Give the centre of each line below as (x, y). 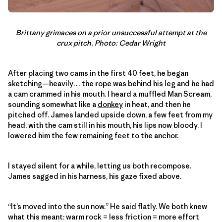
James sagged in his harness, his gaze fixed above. (95, 176)
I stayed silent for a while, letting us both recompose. (100, 166)
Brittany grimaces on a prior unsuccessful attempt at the (111, 33)
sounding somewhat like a (53, 105)
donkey (110, 105)
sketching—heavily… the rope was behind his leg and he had (111, 84)
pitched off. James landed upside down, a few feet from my (110, 115)
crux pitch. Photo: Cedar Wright (111, 43)
